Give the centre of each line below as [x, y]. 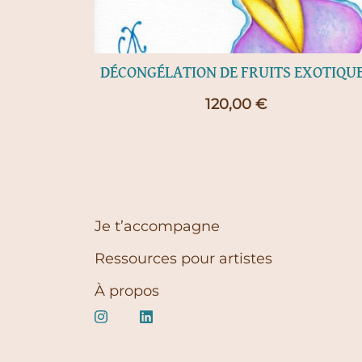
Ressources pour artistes [183, 258]
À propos [127, 290]
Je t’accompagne [157, 226]
